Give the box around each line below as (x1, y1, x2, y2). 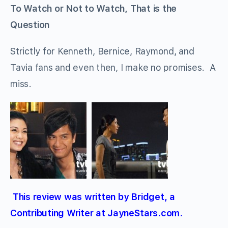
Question (10, 19, 50, 31)
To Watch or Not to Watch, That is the (10, 3, 177, 14)
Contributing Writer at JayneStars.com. (10, 208, 183, 219)
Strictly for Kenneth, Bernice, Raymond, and (10, 46, 194, 57)
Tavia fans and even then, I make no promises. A (10, 62, 216, 73)
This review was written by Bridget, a (10, 191, 175, 203)
